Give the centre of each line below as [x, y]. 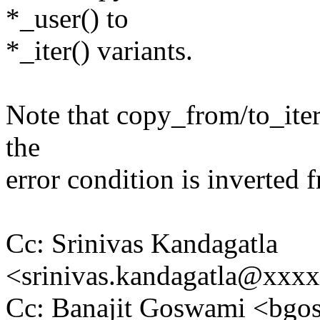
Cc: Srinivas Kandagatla [142, 244]
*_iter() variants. [99, 51]
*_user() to [67, 19]
